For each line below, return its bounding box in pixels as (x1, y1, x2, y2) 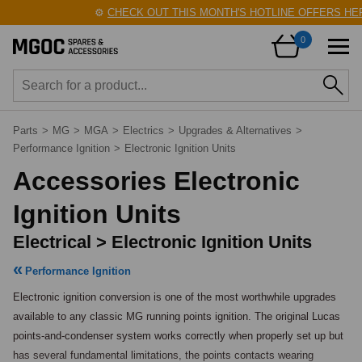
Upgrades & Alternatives (179, 124, 292, 137)
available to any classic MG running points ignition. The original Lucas (13, 310, 340, 322)
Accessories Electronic (13, 166, 300, 196)
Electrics (123, 124, 164, 137)
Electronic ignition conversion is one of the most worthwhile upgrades (13, 291, 336, 303)
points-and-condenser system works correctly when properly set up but (13, 330, 343, 342)
